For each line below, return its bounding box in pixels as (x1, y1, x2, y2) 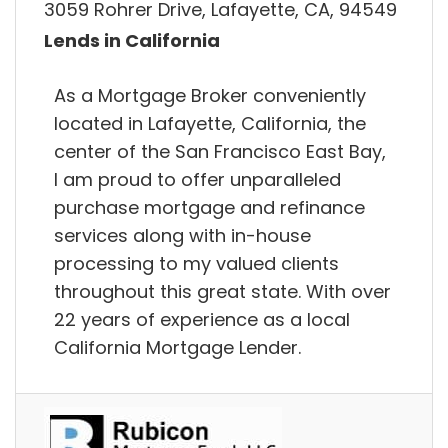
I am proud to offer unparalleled (54, 166, 341, 192)
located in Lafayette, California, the (54, 110, 366, 136)
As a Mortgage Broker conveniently (54, 82, 366, 108)
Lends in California (44, 28, 220, 54)
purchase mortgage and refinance (54, 194, 365, 220)
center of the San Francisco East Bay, (54, 138, 386, 164)
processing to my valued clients (54, 250, 339, 276)
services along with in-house (54, 222, 311, 248)
